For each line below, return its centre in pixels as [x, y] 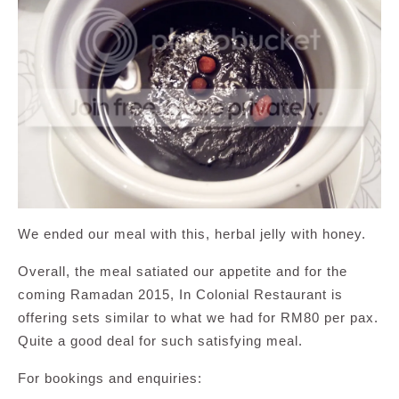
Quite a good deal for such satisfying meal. [160, 340]
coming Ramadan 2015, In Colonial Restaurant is [180, 294]
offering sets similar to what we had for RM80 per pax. [198, 317]
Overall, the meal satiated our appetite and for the [183, 271]
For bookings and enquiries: [110, 378]
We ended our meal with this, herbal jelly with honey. [192, 233]
